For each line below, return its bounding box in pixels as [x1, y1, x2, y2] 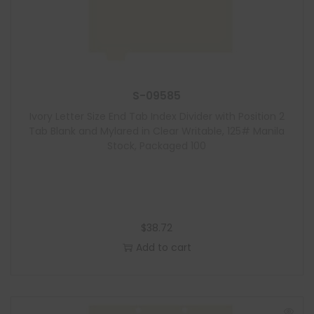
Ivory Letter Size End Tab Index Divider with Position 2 [29, 109, 285, 123]
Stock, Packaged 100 [107, 139, 207, 153]
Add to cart [135, 240, 191, 254]
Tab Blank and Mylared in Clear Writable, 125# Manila [29, 124, 285, 138]
